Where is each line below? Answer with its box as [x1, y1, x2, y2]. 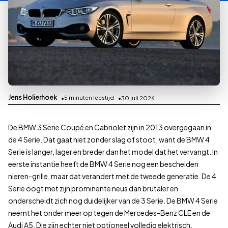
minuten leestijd [68, 94, 114, 101]
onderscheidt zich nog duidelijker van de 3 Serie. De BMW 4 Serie [8, 196, 218, 206]
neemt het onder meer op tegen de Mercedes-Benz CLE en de [8, 208, 210, 218]
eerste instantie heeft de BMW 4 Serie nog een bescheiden [8, 159, 198, 169]
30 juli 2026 [121, 94, 155, 101]
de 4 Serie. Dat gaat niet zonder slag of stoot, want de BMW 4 [8, 135, 210, 145]
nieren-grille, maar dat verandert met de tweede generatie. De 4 [8, 172, 216, 181]
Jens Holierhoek [8, 94, 57, 102]
